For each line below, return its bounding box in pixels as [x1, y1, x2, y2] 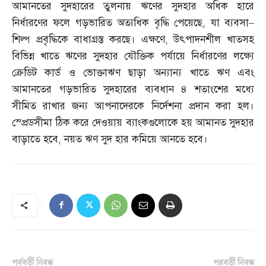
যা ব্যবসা [210, 16, 249, 29]
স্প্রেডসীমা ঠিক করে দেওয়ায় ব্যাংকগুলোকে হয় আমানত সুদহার [12, 116, 254, 129]
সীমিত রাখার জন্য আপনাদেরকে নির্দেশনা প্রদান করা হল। [12, 99, 254, 112]
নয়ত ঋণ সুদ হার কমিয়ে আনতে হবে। [64, 132, 208, 145]
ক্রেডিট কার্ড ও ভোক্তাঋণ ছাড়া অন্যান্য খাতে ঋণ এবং [12, 66, 254, 79]
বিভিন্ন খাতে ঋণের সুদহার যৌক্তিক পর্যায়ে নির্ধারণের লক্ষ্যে [12, 49, 254, 62]
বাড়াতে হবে [12, 132, 58, 145]
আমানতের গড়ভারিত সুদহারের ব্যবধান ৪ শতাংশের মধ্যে [12, 83, 254, 96]
